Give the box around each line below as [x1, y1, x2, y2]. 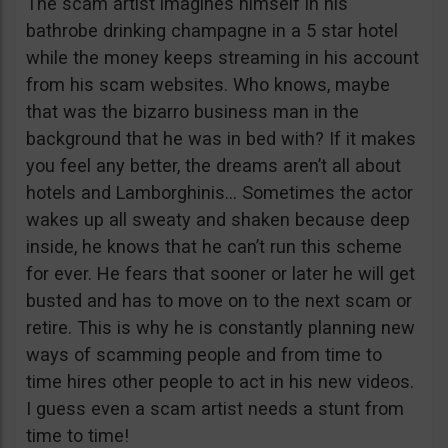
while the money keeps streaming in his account [26, 47, 419, 68]
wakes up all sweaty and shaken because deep [26, 209, 410, 230]
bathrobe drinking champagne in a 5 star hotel [26, 20, 398, 41]
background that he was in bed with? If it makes [26, 128, 416, 149]
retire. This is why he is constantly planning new [26, 317, 415, 338]
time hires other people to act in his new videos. [26, 371, 414, 392]
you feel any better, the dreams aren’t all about [26, 155, 401, 176]
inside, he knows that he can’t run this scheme [26, 236, 402, 257]
